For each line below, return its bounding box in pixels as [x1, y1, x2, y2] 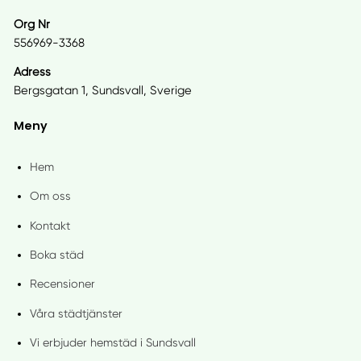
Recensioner [29, 277, 95, 291]
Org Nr [13, 16, 50, 31]
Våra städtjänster [29, 306, 122, 320]
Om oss [29, 189, 71, 203]
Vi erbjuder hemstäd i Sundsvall [29, 336, 196, 350]
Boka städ [29, 247, 84, 261]
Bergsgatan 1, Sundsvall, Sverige [13, 83, 192, 98]
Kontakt [29, 218, 70, 232]
